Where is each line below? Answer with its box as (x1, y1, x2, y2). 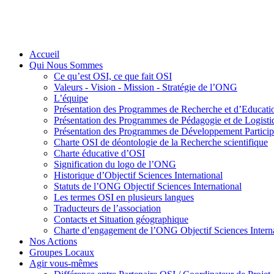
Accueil (29, 48, 59, 59)
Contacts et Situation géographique (54, 213, 188, 224)
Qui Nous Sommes (29, 59, 103, 70)
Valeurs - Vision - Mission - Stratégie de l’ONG (54, 81, 237, 92)
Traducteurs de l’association (54, 202, 161, 213)
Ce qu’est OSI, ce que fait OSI (54, 70, 172, 81)
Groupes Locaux (29, 246, 94, 257)
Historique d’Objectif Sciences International (54, 169, 223, 180)
